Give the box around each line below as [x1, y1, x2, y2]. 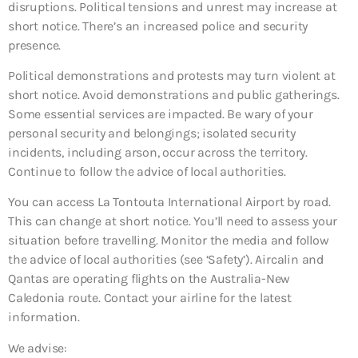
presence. [8, 37, 62, 53]
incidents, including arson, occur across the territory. [8, 144, 308, 160]
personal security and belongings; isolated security [8, 125, 296, 141]
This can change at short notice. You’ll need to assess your [8, 213, 338, 229]
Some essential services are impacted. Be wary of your [8, 105, 313, 121]
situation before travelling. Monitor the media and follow [8, 233, 329, 249]
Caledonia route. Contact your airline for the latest [8, 290, 292, 306]
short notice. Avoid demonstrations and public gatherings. [8, 86, 340, 102]
